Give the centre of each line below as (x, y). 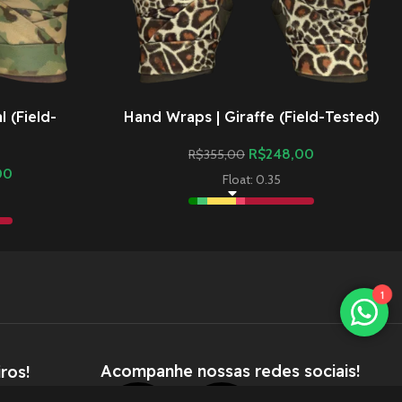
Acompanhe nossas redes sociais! (231, 371)
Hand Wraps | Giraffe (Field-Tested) (251, 117)
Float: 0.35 (251, 180)
